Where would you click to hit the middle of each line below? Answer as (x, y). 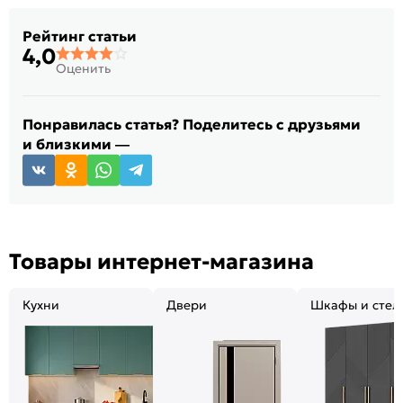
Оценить (83, 68)
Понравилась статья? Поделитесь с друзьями (192, 124)
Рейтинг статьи (80, 36)
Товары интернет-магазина (161, 261)
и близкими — (76, 143)
